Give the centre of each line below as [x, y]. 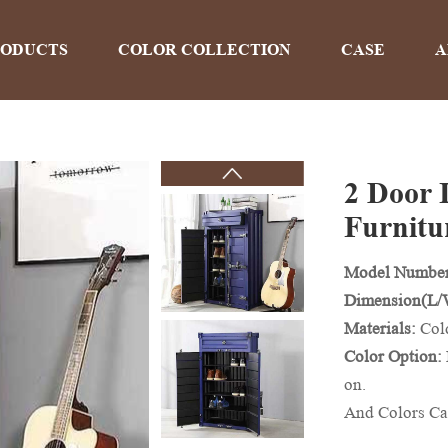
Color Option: [395, 356]
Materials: [382, 328]
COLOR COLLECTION [204, 49]
